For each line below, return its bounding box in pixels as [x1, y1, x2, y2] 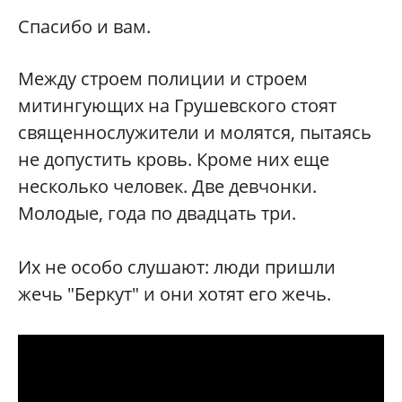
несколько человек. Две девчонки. [18, 174, 317, 198]
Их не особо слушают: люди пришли [18, 255, 336, 279]
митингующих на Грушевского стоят [18, 93, 336, 118]
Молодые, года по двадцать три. [18, 201, 301, 225]
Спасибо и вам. [18, 14, 155, 39]
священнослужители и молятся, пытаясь [18, 120, 371, 144]
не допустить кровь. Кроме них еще [18, 147, 329, 171]
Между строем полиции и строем [18, 66, 308, 91]
